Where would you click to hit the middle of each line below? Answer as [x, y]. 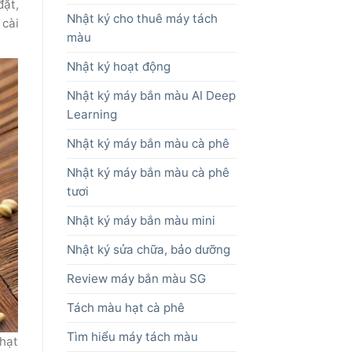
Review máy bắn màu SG [136, 279]
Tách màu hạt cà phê [125, 308]
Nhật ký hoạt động [118, 67]
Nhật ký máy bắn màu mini [141, 221]
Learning [92, 115]
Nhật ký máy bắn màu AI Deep [151, 96]
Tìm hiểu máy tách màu [132, 337]
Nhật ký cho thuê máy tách [142, 19]
